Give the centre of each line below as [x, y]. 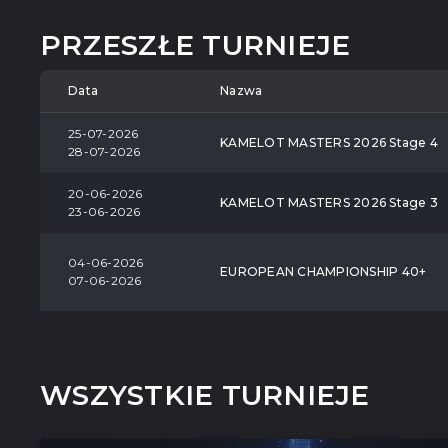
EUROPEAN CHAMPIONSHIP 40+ [323, 271]
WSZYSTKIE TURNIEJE [205, 394]
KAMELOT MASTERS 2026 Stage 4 [329, 142]
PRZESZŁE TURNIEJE [195, 45]
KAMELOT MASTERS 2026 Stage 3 [329, 202]
